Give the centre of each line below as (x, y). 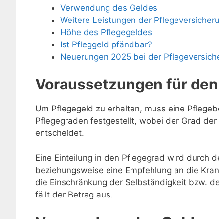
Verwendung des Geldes (109, 8)
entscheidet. (60, 133)
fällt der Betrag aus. (74, 194)
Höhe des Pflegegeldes (106, 32)
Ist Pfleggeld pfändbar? (106, 44)
